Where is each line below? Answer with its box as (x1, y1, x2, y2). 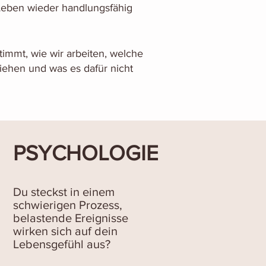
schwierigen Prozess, (13, 198, 122, 211)
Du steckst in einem (13, 185, 115, 198)
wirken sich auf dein (13, 224, 118, 237)
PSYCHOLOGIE (13, 141, 158, 164)
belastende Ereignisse (13, 211, 128, 224)
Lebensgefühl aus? (13, 237, 110, 251)
